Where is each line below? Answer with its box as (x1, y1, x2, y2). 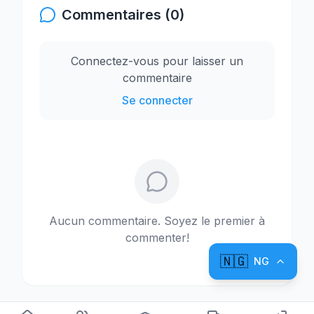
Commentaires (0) (62, 6, 184, 23)
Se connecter (121, 93, 193, 107)
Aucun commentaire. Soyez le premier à (49, 214, 265, 228)
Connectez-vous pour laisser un (71, 54, 243, 68)
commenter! (125, 231, 189, 245)
